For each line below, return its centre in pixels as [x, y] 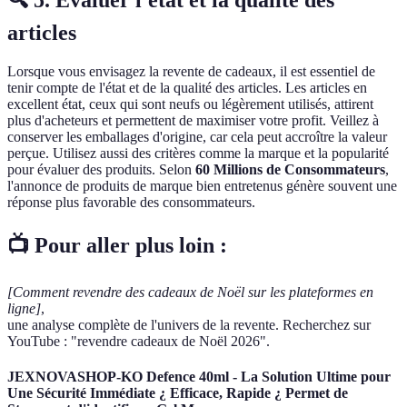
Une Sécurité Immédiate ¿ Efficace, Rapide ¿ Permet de [178, 393]
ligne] [24, 308]
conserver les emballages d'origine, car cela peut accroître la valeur [197, 137]
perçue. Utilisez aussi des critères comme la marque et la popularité [198, 154]
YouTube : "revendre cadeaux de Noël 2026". [139, 341]
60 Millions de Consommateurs [290, 170]
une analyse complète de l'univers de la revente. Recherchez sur [189, 324]
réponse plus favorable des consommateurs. [131, 203]
